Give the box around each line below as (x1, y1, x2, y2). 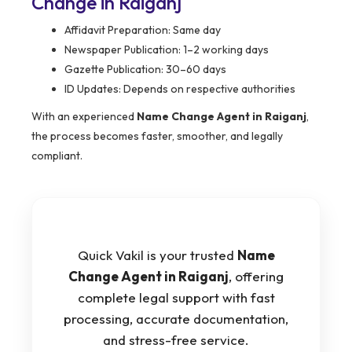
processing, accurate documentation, (64, 310, 288, 328)
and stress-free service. (103, 332, 249, 349)
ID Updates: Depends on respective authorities (64, 82, 295, 97)
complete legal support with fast (77, 289, 275, 306)
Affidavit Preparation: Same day (64, 23, 221, 38)
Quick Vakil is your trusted (77, 247, 237, 264)
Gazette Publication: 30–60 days (64, 62, 226, 77)
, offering (229, 268, 284, 285)
